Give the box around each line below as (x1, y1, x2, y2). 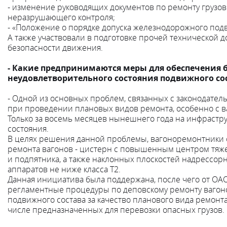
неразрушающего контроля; (8, 11, 115, 23)
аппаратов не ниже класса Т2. (8, 163, 121, 175)
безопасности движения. (8, 42, 103, 53)
